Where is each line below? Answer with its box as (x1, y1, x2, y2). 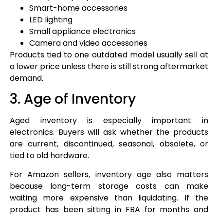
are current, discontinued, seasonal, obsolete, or (10, 138, 208, 150)
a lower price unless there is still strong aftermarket (10, 60, 208, 72)
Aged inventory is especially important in (10, 115, 208, 127)
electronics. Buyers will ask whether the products (10, 127, 208, 138)
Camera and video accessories (29, 37, 147, 49)
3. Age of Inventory (10, 90, 136, 109)
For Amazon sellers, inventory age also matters (10, 168, 208, 180)
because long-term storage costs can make (10, 180, 208, 192)
